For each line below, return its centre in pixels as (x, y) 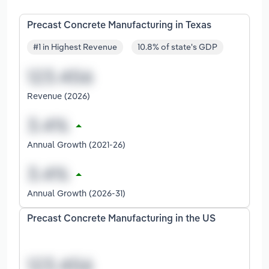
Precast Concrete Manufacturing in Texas (119, 26)
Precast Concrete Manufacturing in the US (121, 219)
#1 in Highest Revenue (75, 47)
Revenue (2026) (59, 96)
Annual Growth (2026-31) (76, 193)
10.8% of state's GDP (177, 47)
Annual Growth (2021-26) (76, 145)
